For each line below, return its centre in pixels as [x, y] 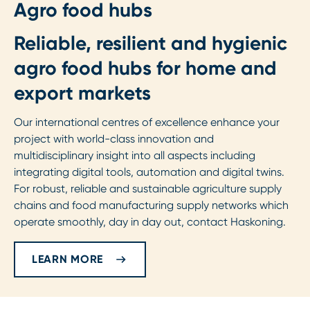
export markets [85, 93]
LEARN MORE [68, 259]
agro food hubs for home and [145, 69]
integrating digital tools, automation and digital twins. [149, 172]
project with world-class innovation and [114, 139]
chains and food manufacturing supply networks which [151, 206]
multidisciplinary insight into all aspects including [135, 156]
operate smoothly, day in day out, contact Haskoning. [151, 222]
